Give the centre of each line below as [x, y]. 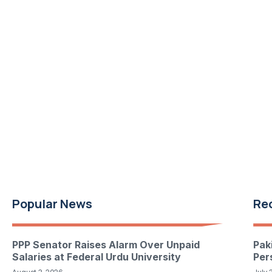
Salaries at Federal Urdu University [97, 257]
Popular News [52, 203]
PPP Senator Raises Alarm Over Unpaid [106, 244]
